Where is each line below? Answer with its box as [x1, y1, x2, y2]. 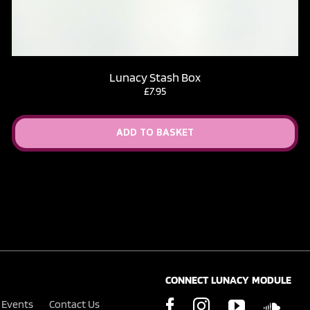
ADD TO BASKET [116, 126, 194, 140]
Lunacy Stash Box [109, 69, 201, 84]
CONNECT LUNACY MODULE [165, 273, 291, 286]
